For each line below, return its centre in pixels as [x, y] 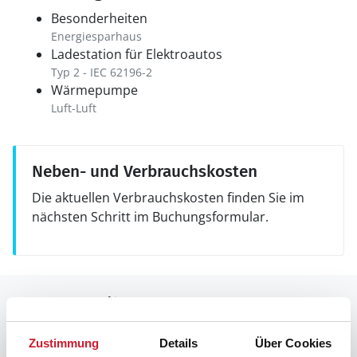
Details [178, 343]
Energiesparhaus [96, 36]
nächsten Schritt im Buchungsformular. [150, 217]
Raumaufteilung [82, 305]
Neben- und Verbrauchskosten [145, 171]
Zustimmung [64, 343]
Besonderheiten [99, 18]
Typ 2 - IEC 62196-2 [102, 72]
